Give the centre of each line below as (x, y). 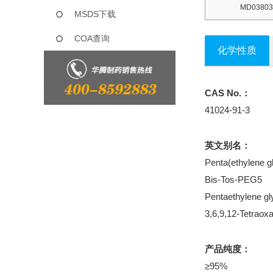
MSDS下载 (95, 14)
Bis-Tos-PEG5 (233, 179)
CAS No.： (228, 93)
